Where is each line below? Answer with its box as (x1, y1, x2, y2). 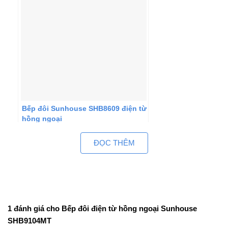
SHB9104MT (8, 216, 51, 225)
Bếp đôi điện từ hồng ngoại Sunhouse (62, 204, 197, 213)
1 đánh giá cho (8, 204, 62, 213)
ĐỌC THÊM (93, 138, 135, 148)
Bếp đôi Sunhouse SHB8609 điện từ (22, 104, 147, 112)
